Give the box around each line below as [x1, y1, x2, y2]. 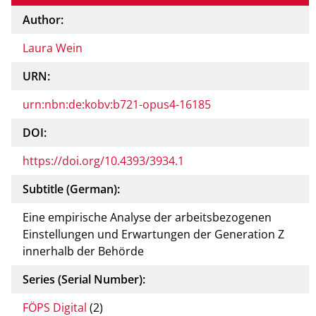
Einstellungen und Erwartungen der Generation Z [23, 226, 284, 242]
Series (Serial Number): [23, 271, 145, 287]
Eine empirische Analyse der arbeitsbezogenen [23, 209, 272, 225]
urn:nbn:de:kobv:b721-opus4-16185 [23, 96, 211, 112]
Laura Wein [23, 39, 83, 56]
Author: [23, 11, 63, 28]
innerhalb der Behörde [23, 243, 144, 259]
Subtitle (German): [23, 181, 120, 197]
